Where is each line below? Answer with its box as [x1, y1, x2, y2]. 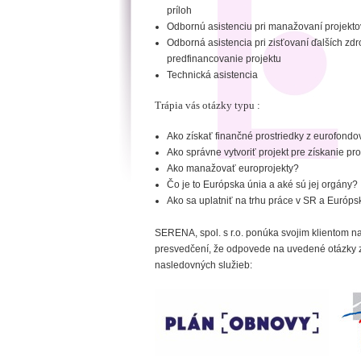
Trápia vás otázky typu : [155, 99, 260, 111]
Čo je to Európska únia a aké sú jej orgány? [167, 179, 358, 190]
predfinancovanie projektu [167, 53, 281, 64]
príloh [167, 5, 192, 16]
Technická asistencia [167, 69, 258, 81]
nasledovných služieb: [155, 259, 252, 271]
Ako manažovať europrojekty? [167, 163, 299, 174]
